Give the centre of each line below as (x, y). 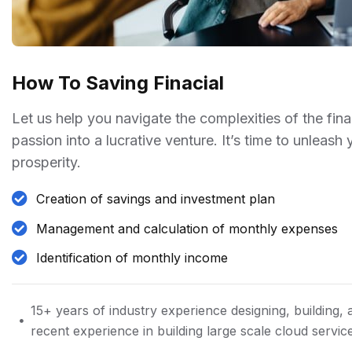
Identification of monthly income (132, 258)
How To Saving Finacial (118, 83)
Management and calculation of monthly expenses (187, 228)
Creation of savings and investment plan (156, 199)
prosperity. (46, 163)
